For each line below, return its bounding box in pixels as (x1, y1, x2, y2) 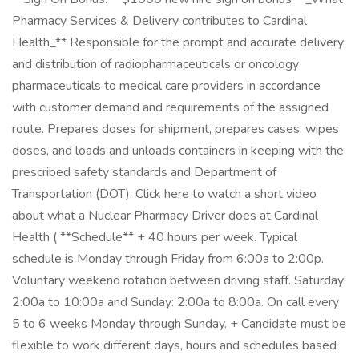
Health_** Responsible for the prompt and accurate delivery (12, 34, 344, 51)
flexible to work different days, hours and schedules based (12, 337, 337, 354)
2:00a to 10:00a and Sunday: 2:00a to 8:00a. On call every (12, 293, 339, 311)
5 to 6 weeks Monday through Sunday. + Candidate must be (12, 315, 346, 333)
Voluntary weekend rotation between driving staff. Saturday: (12, 272, 346, 289)
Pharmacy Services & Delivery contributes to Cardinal (12, 12, 307, 30)
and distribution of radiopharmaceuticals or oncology (12, 55, 299, 73)
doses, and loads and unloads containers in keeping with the (12, 142, 344, 159)
